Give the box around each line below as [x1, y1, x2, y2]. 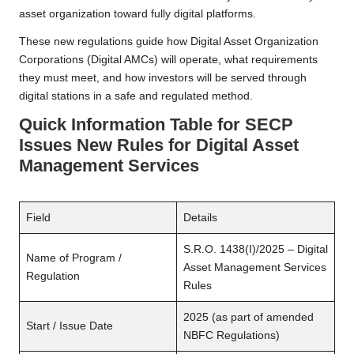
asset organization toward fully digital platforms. [19, 8, 256, 21]
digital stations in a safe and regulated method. [19, 90, 253, 103]
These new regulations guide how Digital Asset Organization [19, 36, 318, 48]
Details [183, 212, 217, 224]
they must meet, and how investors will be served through [19, 72, 307, 85]
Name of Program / [26, 252, 122, 265]
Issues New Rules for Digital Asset [19, 135, 299, 156]
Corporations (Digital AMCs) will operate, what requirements [19, 54, 318, 66]
